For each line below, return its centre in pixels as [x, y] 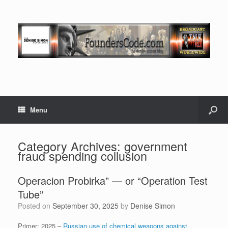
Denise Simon [153, 205]
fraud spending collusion [82, 155]
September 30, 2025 [85, 205]
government [156, 146]
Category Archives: [71, 146]
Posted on [37, 205]
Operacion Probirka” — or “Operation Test [113, 180]
